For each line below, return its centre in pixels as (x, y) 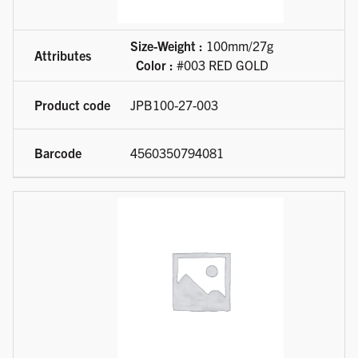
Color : (154, 65)
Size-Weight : (167, 46)
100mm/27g (238, 46)
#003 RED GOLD (221, 65)
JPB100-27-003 (174, 105)
